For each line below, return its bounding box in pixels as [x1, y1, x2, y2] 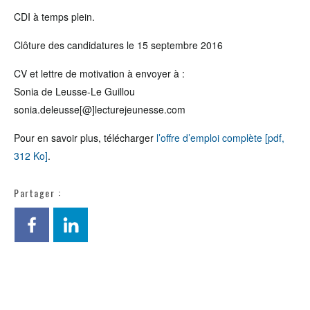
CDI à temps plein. [14, 10, 95, 24]
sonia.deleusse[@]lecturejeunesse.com [14, 102, 185, 116]
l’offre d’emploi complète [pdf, [156, 131, 284, 145]
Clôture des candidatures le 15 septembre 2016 [14, 38, 223, 52]
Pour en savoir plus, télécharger [14, 131, 156, 145]
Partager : [14, 185, 61, 200]
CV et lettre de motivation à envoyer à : [14, 66, 185, 80]
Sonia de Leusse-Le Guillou [14, 84, 135, 98]
